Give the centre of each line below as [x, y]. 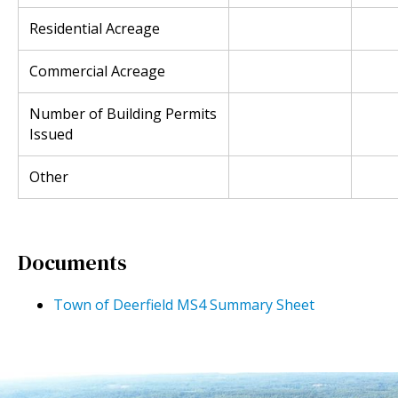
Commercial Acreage [101, 72]
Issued [51, 135]
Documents [72, 262]
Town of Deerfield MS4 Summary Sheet [184, 304]
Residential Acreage [95, 29]
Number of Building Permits [123, 114]
